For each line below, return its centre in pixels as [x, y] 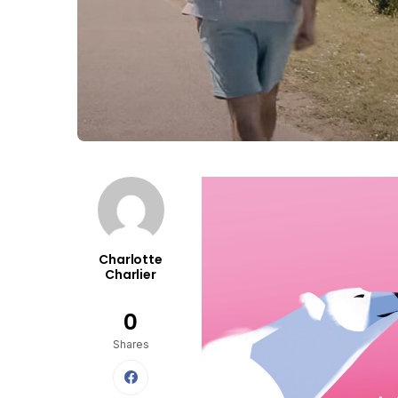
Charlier [131, 275]
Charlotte [131, 260]
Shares [131, 345]
